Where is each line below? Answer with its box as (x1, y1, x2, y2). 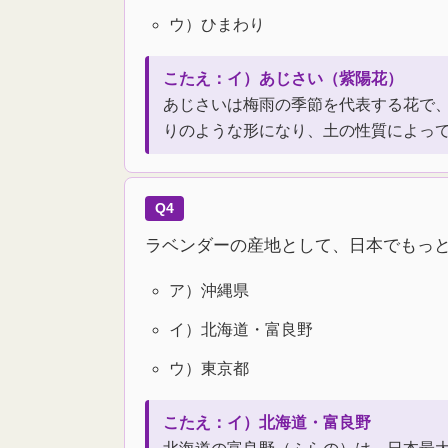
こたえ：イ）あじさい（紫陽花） (163, 70, 403, 88)
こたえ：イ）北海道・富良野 (163, 414, 371, 432)
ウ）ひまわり (169, 16, 265, 34)
